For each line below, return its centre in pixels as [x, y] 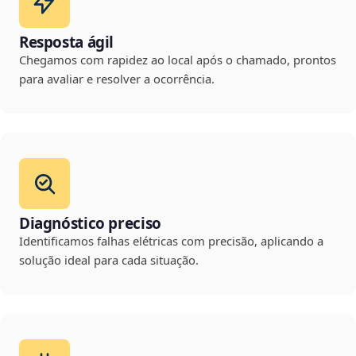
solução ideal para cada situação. [109, 260]
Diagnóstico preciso [90, 224]
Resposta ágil [67, 43]
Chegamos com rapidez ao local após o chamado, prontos [178, 60]
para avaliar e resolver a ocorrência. [117, 79]
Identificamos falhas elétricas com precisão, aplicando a [171, 241]
